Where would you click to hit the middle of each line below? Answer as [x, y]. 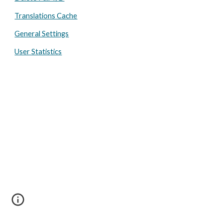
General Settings [42, 34]
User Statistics [38, 52]
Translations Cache [46, 16]
